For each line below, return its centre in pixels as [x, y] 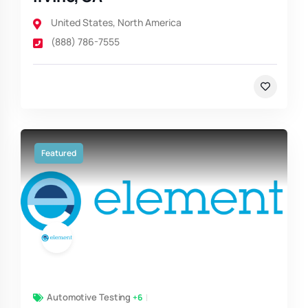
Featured [59, 153]
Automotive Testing [89, 297]
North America [150, 23]
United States [82, 23]
